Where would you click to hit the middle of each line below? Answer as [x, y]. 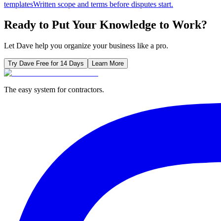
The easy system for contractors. [54, 90]
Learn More [108, 64]
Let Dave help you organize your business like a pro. [86, 46]
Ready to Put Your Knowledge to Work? [106, 25]
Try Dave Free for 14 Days [46, 64]
